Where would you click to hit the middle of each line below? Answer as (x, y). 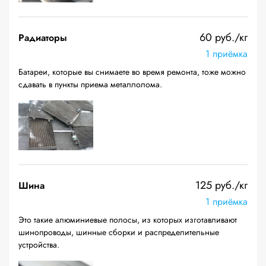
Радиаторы (43, 38)
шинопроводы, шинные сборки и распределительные (119, 232)
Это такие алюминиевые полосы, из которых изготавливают (128, 220)
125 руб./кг (221, 185)
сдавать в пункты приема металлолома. (90, 84)
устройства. (39, 245)
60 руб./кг (224, 37)
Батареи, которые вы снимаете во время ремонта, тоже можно (132, 72)
